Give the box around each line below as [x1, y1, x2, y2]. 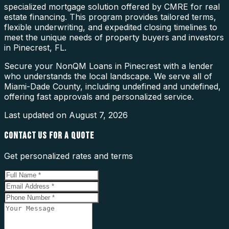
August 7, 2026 [69, 109, 128, 120]
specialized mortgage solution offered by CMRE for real [4, 1, 220, 12]
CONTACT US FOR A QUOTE [4, 129, 94, 142]
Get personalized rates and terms [4, 151, 133, 162]
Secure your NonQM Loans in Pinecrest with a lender [4, 60, 213, 71]
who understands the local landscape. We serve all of [4, 71, 212, 81]
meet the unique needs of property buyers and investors [4, 32, 224, 42]
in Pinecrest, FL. [4, 42, 66, 53]
